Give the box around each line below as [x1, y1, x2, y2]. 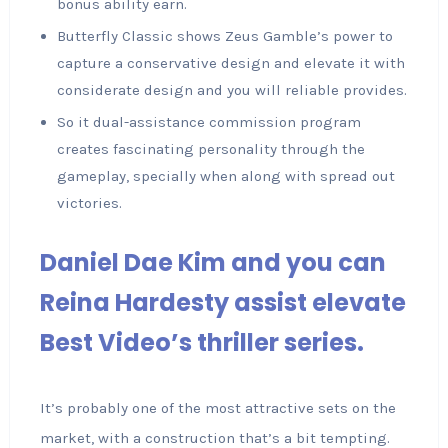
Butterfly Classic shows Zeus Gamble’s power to [56, 27, 393, 45]
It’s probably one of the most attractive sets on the [39, 399, 396, 417]
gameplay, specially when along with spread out [56, 167, 395, 185]
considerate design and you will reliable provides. [56, 81, 407, 99]
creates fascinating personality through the [56, 140, 365, 158]
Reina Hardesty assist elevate [39, 286, 406, 319]
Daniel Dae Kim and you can [39, 246, 386, 279]
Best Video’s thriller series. [39, 326, 364, 359]
